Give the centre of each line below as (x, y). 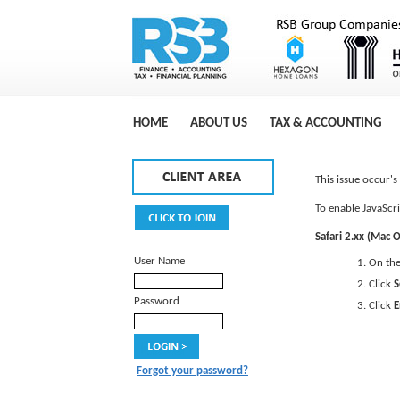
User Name (159, 261)
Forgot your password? (192, 371)
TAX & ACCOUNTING (326, 124)
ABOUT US (219, 124)
